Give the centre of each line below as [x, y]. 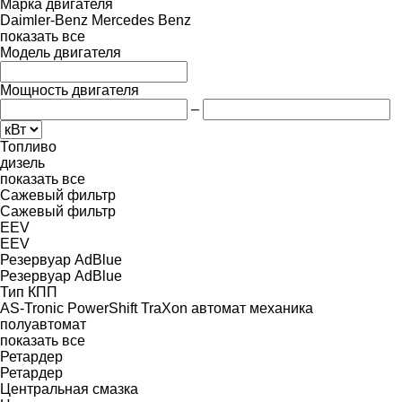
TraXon [164, 308]
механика [281, 308]
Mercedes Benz [141, 20]
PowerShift [102, 308]
